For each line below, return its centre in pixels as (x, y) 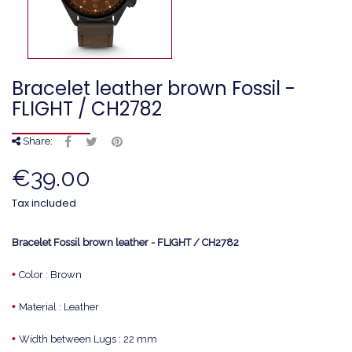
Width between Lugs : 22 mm (88, 339)
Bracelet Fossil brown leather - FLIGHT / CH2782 (125, 242)
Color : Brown (50, 275)
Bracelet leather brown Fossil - (154, 88)
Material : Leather (59, 307)
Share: (37, 141)
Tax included (44, 203)
